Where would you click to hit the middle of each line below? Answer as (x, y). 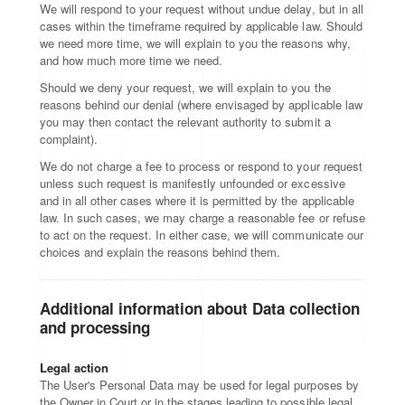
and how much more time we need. (132, 60)
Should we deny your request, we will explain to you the (185, 87)
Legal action (75, 367)
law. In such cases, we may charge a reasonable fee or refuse (202, 217)
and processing (95, 327)
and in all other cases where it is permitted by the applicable (197, 200)
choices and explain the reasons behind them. (160, 252)
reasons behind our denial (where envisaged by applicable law (201, 104)
